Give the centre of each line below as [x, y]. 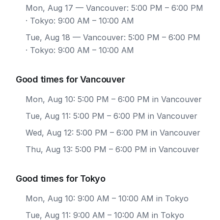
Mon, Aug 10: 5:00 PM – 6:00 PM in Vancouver [114, 99]
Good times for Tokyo [60, 179]
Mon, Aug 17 [49, 8]
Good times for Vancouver [70, 79]
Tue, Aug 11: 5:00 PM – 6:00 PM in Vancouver [111, 116]
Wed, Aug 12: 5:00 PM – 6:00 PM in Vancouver [113, 133]
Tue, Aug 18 [48, 37]
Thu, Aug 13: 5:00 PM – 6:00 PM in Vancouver [112, 149]
